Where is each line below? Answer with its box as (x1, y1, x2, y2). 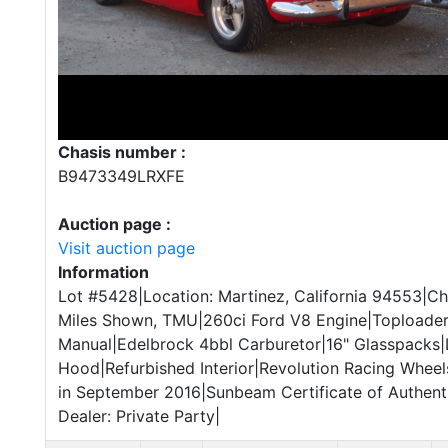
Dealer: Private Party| (58, 406, 220, 426)
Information (58, 262, 149, 282)
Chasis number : (58, 142, 186, 162)
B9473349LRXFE (58, 166, 185, 186)
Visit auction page (58, 238, 195, 258)
